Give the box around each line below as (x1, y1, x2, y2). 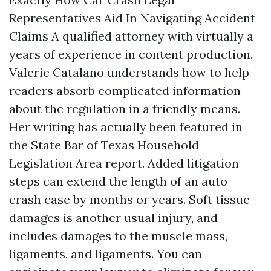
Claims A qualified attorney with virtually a (9, 28, 253, 44)
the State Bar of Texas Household (9, 137, 199, 152)
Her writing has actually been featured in (9, 119, 243, 134)
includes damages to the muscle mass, (9, 228, 227, 243)
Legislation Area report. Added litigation (9, 155, 239, 171)
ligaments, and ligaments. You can (9, 246, 202, 261)
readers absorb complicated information (9, 83, 241, 98)
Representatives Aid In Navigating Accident (9, 10, 255, 25)
